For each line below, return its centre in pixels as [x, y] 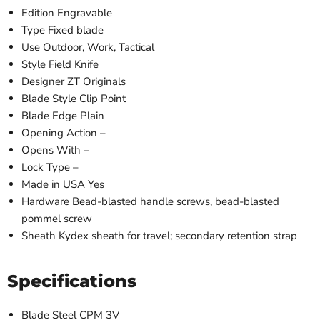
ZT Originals [96, 81]
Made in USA [53, 184]
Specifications [72, 280]
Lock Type [46, 167]
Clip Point [102, 98]
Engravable [85, 12]
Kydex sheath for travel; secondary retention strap [178, 235]
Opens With [51, 150]
